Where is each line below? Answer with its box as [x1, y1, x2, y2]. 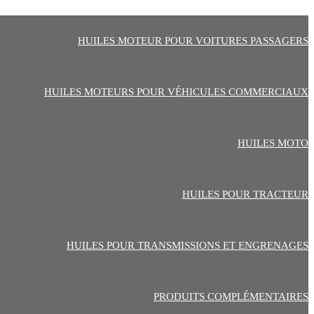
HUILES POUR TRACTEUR [182, 189, 308, 200]
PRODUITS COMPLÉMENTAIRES [153, 291, 308, 302]
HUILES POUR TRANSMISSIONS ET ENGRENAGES [67, 240, 308, 251]
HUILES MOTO [238, 137, 308, 149]
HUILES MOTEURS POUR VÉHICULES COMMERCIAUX [44, 86, 308, 97]
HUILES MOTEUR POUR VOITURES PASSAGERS [78, 35, 308, 46]
